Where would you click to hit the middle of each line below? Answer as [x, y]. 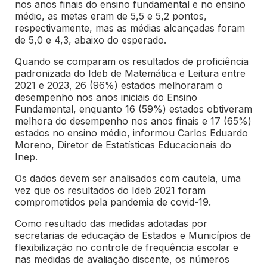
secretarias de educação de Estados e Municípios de [133, 236]
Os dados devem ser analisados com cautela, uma [128, 178]
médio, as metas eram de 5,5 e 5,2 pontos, [111, 16]
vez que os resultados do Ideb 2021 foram [110, 190]
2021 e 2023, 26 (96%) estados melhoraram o [119, 86]
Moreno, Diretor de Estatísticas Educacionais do [123, 145]
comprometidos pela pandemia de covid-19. [113, 202]
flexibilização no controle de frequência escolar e [126, 248]
